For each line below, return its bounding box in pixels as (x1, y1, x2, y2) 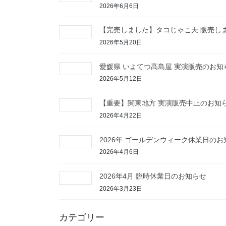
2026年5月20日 (99, 39, 142, 46)
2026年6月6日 (99, 2, 139, 10)
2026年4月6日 (99, 148, 139, 156)
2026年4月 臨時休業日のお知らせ (99, 172, 206, 181)
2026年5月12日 (99, 75, 142, 83)
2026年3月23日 (99, 185, 142, 192)
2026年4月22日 (99, 111, 142, 119)
